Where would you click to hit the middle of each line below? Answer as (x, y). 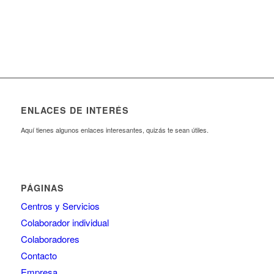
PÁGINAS (42, 188)
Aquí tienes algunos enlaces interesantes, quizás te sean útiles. (114, 130)
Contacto (39, 256)
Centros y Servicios (60, 206)
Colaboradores (50, 239)
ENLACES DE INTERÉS (75, 110)
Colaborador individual (65, 223)
